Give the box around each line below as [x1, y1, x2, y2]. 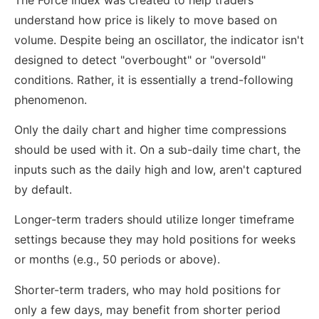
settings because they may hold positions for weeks [14, 232, 296, 247]
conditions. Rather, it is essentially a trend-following [14, 72, 293, 87]
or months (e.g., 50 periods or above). [14, 252, 220, 267]
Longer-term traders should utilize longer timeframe [14, 212, 294, 227]
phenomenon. [14, 92, 87, 107]
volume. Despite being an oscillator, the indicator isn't [14, 32, 304, 47]
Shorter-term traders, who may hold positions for [14, 282, 281, 297]
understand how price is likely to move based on [14, 12, 277, 27]
